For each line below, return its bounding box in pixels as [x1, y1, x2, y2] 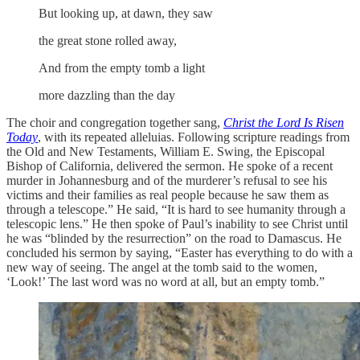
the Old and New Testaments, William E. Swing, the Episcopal [6, 145, 325, 159]
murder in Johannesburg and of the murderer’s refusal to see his [6, 174, 327, 188]
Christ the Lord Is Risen [223, 116, 344, 130]
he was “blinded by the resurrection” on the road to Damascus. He [6, 231, 342, 246]
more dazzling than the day [39, 88, 175, 103]
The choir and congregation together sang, [6, 116, 223, 130]
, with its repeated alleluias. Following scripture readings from [38, 130, 350, 145]
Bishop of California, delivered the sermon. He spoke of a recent [6, 159, 333, 174]
